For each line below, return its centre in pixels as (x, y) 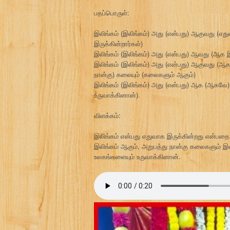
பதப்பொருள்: (112, 13)
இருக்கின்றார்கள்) (118, 44)
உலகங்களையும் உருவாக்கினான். (137, 157)
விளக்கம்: (107, 116)
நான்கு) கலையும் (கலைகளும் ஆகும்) (145, 74)
